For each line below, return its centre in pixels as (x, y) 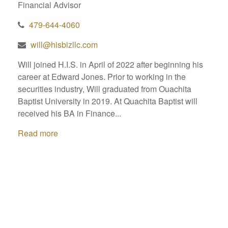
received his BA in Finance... (69, 113)
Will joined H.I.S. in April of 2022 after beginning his (110, 64)
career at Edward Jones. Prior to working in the (102, 76)
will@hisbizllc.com (64, 44)
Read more (38, 133)
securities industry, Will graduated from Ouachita (105, 89)
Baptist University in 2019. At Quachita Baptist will (108, 101)
